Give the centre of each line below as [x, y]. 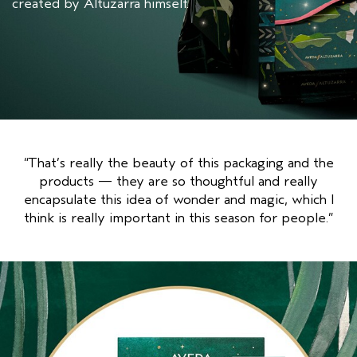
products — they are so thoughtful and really [178, 182]
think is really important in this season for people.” [178, 218]
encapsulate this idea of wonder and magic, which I [178, 200]
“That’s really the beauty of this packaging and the [178, 163]
